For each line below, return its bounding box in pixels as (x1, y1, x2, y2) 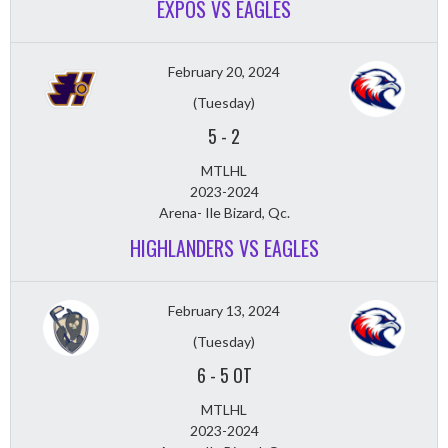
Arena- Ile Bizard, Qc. (158, 204, 290, 222)
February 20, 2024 (168, 63, 280, 81)
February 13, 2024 (168, 302, 280, 320)
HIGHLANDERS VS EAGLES (129, 233, 319, 264)
